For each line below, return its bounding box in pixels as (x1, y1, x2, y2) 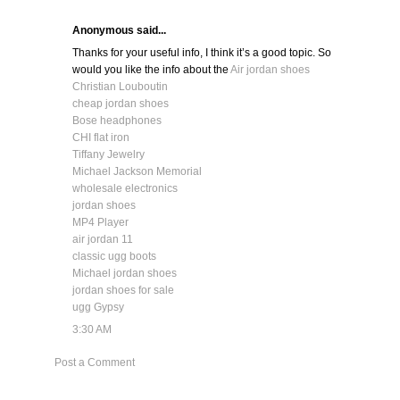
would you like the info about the (71, 63, 230, 77)
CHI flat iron (71, 131, 129, 145)
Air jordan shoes (229, 63, 310, 77)
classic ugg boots (71, 250, 156, 263)
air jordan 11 (71, 233, 133, 246)
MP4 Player (71, 216, 129, 229)
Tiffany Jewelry (71, 148, 145, 162)
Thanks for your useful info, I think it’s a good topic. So (71, 46, 331, 60)
